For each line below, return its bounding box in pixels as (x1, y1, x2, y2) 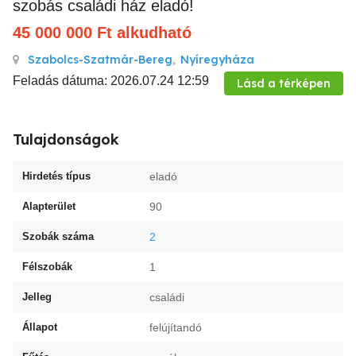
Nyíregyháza (180, 52, 254, 67)
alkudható (117, 24, 192, 41)
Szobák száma (22, 230, 94, 242)
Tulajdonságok (13, 130, 119, 149)
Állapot (22, 321, 57, 333)
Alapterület (22, 200, 75, 212)
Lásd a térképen (237, 76, 331, 91)
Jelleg (22, 291, 52, 303)
